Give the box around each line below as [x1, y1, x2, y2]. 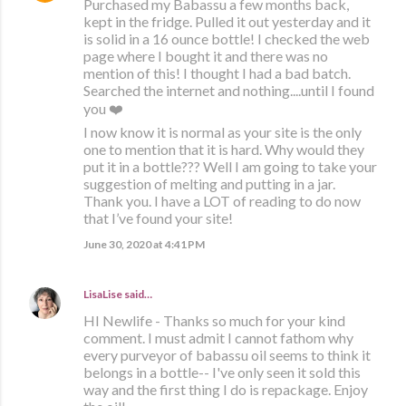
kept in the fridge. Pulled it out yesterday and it [83, 13, 371, 31]
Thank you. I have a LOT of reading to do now [83, 192, 361, 210]
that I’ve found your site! [83, 209, 233, 227]
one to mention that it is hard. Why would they [83, 140, 364, 159]
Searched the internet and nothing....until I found [83, 82, 374, 100]
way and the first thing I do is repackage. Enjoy [83, 381, 368, 399]
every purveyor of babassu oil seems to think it [83, 346, 371, 364]
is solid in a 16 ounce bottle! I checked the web [83, 30, 370, 48]
